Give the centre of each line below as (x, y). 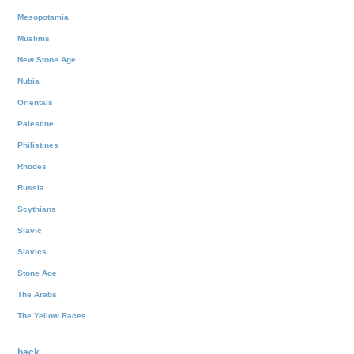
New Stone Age (47, 59)
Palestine (36, 123)
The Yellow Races (52, 315)
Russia (31, 187)
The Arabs (37, 294)
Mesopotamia (43, 17)
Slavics (32, 251)
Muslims (34, 38)
